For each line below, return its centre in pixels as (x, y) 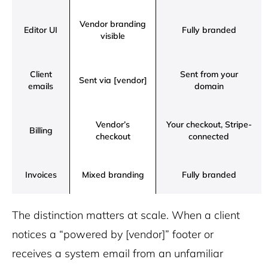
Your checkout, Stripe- (209, 124)
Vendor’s (113, 124)
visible (113, 36)
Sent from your (209, 74)
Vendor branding (113, 24)
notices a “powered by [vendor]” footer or (113, 234)
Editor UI (41, 30)
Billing (41, 130)
